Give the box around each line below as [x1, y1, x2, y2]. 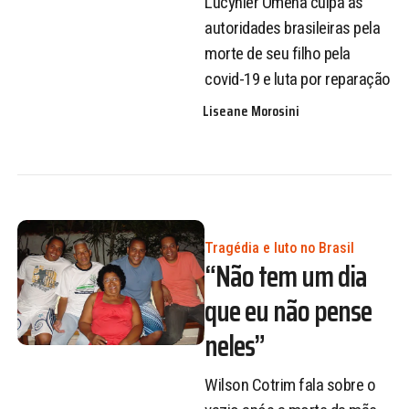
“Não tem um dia [204, 254, 367, 300]
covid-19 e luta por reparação [204, 68, 391, 89]
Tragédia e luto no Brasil [204, 239, 354, 257]
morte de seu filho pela [204, 42, 351, 64]
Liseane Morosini [203, 100, 300, 123]
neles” [204, 323, 265, 370]
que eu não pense [204, 288, 372, 335]
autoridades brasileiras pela [204, 16, 380, 38]
